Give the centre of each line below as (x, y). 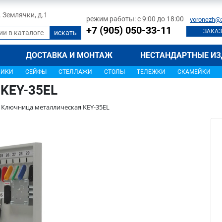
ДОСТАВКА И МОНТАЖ (69, 55)
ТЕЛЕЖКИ (151, 72)
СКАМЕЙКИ (194, 72)
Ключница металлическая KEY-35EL (55, 107)
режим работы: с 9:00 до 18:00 (135, 19)
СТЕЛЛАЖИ (75, 72)
